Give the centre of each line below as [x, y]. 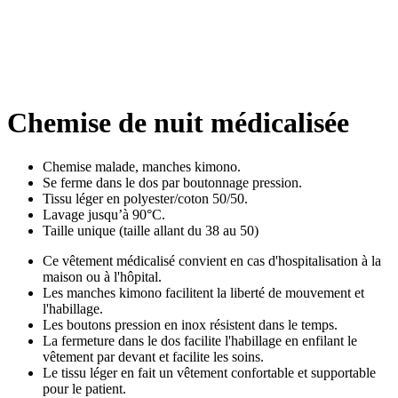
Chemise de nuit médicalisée [178, 123]
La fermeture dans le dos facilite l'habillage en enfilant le [200, 340]
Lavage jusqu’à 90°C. [104, 214]
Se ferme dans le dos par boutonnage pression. [172, 182]
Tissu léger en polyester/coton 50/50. [145, 198]
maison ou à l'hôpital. [102, 276]
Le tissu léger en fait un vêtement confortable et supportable [209, 372]
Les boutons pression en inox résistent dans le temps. [190, 324]
